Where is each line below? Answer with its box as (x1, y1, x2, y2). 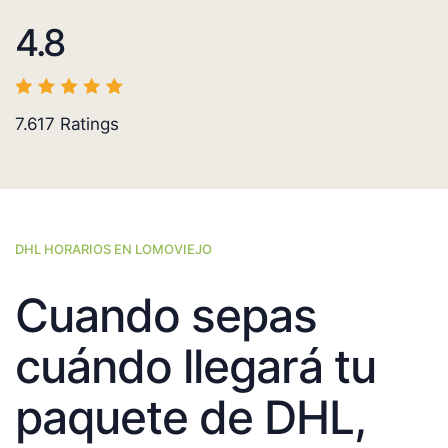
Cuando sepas (15, 287, 317, 344)
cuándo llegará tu (15, 338, 376, 395)
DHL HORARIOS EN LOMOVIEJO (15, 241, 212, 258)
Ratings (55, 114, 119, 135)
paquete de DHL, (15, 389, 365, 446)
